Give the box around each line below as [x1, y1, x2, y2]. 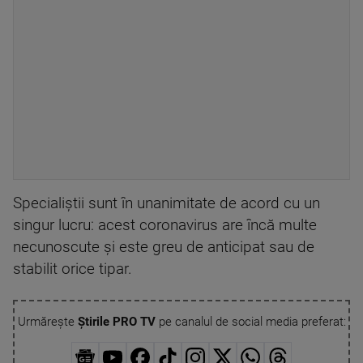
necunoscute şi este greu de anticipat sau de [13, 238, 314, 256]
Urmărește [17, 314, 78, 329]
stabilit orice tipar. [13, 260, 132, 278]
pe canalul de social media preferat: [155, 314, 346, 329]
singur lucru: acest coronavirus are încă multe [13, 216, 317, 234]
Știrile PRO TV [77, 314, 156, 329]
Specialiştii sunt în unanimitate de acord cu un [13, 194, 320, 212]
